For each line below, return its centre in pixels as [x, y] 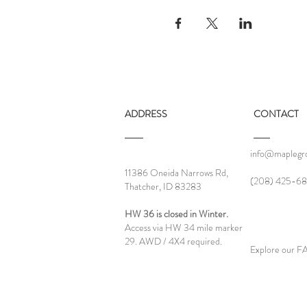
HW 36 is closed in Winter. [176, 214]
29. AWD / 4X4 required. [173, 241]
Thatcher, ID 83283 [163, 186]
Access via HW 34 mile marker [184, 228]
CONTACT [276, 114]
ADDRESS [146, 114]
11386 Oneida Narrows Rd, [176, 173]
